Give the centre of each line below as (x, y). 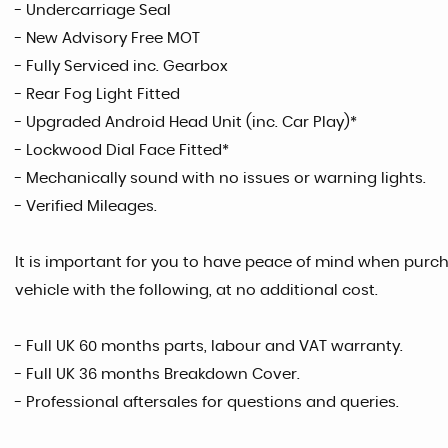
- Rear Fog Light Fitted (97, 94)
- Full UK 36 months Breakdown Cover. (157, 374)
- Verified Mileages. (86, 206)
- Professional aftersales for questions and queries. (207, 402)
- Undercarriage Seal (93, 10)
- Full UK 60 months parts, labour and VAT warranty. (209, 346)
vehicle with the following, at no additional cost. (196, 290)
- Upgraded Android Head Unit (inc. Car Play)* (186, 122)
